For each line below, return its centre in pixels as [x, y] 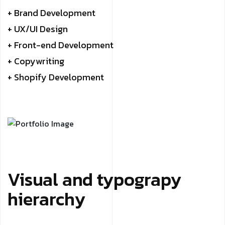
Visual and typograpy [94, 180]
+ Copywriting [36, 61]
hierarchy [46, 199]
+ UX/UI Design [38, 29]
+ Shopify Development [56, 77]
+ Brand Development [51, 13]
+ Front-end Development [61, 45]
